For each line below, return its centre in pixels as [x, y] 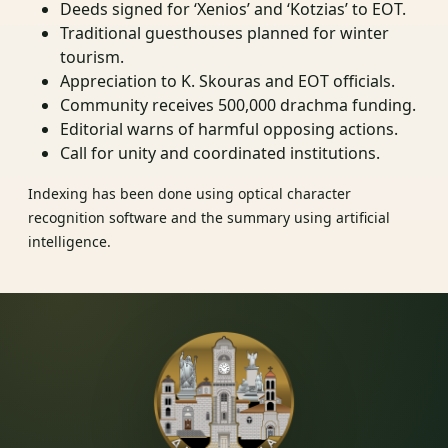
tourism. [92, 56]
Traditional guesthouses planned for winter [224, 32]
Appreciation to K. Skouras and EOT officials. [227, 80]
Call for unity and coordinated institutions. [220, 152]
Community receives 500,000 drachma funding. [238, 104]
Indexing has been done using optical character [189, 193]
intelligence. [69, 241]
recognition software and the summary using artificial [209, 217]
